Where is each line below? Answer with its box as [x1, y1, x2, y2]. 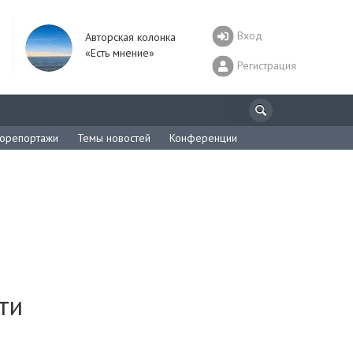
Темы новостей [77, 131, 150, 145]
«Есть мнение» [85, 46, 154, 60]
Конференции [169, 131, 237, 145]
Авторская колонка [85, 30, 176, 44]
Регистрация [237, 58, 296, 72]
